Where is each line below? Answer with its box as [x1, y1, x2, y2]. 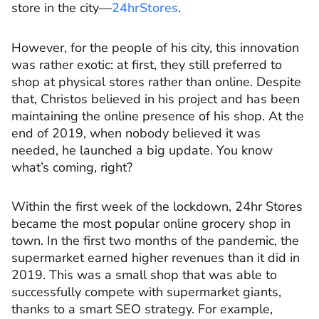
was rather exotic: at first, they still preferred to [11, 56, 282, 73]
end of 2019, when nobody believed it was [11, 124, 261, 142]
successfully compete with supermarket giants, [11, 283, 281, 301]
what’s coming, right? [11, 158, 136, 176]
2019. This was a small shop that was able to [11, 266, 277, 284]
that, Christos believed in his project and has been [11, 90, 300, 108]
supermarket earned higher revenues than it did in [11, 249, 300, 267]
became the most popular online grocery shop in [11, 215, 291, 233]
